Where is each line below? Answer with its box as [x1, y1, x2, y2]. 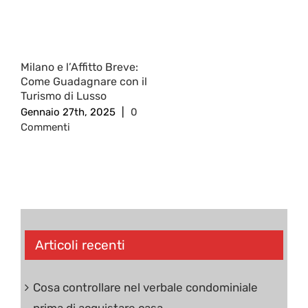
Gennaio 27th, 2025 [21, 106, 115, 119]
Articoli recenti [35, 237, 125, 254]
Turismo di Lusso [21, 89, 107, 103]
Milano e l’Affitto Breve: [21, 60, 138, 74]
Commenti [21, 121, 70, 134]
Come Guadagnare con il [21, 75, 147, 89]
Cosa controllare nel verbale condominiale [33, 280, 258, 294]
